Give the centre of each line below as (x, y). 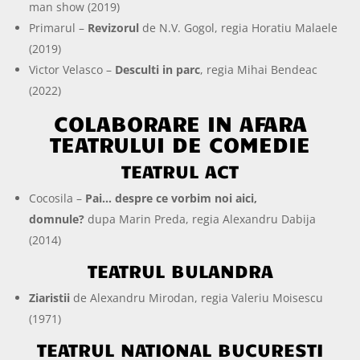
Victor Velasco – (72, 69)
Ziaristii (50, 297)
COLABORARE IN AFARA (180, 122)
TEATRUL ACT (180, 170)
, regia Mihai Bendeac (259, 69)
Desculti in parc (158, 69)
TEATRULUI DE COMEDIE (180, 143)
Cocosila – (57, 198)
